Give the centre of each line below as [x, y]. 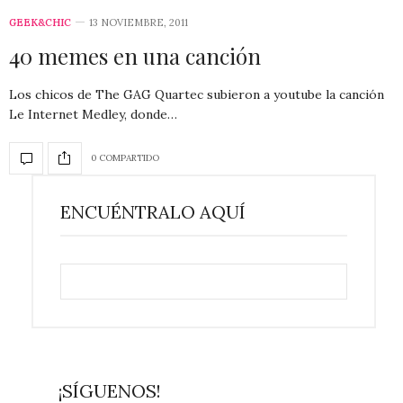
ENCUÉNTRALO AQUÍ [153, 211]
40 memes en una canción [135, 55]
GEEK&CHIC [40, 22]
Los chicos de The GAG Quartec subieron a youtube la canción [197, 94]
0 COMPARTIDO [125, 158]
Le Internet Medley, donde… [93, 114]
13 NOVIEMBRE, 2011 [139, 22]
